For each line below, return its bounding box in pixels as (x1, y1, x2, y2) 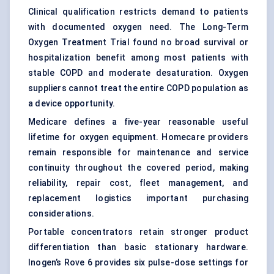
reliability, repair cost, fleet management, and (28, 178, 248, 188)
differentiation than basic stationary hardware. (28, 242, 248, 253)
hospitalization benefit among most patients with (28, 53, 248, 63)
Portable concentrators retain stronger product (28, 227, 248, 237)
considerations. (28, 209, 94, 219)
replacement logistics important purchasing (28, 193, 248, 204)
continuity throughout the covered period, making (28, 163, 248, 173)
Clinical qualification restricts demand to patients (28, 7, 248, 17)
